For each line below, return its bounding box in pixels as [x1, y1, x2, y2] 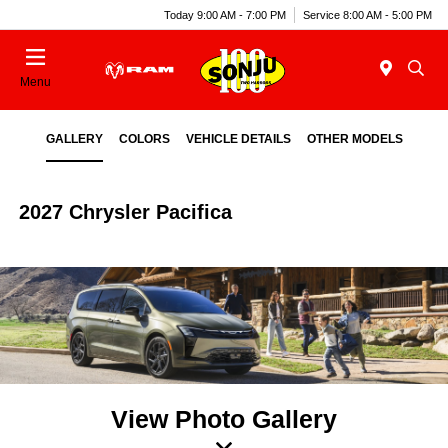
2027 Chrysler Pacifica [19, 201, 233, 223]
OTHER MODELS [306, 132, 403, 146]
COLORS [118, 132, 170, 146]
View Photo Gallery [111, 404, 337, 433]
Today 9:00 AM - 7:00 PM [164, 8, 286, 21]
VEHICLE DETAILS [185, 132, 291, 146]
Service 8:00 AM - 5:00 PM [303, 8, 432, 21]
